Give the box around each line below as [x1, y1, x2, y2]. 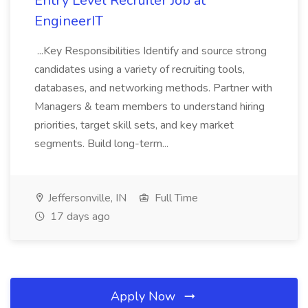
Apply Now [111, 288, 179, 305]
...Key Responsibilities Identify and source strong [34, 43, 267, 58]
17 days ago [47, 209, 110, 224]
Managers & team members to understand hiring [34, 99, 265, 114]
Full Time [152, 190, 198, 206]
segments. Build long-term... [34, 136, 171, 151]
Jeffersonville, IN [45, 190, 126, 206]
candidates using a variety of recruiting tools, [34, 62, 245, 77]
